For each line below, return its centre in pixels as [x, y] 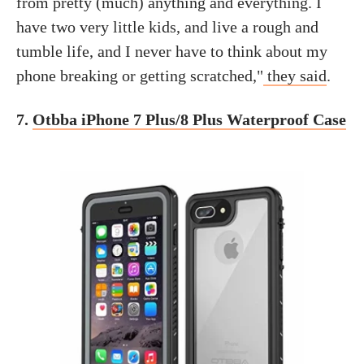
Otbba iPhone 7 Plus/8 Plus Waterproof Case [189, 119]
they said [295, 75]
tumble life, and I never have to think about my [172, 51]
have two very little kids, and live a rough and [167, 26]
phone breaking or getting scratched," [140, 75]
